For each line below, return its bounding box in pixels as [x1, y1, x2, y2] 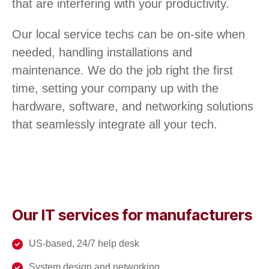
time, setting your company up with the [12, 81, 219, 95]
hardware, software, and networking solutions [12, 99, 253, 113]
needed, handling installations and [12, 45, 192, 59]
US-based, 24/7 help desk [28, 238, 139, 249]
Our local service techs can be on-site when [12, 27, 245, 41]
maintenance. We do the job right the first [12, 63, 233, 77]
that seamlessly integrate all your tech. [12, 117, 217, 131]
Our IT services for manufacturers [12, 205, 252, 224]
